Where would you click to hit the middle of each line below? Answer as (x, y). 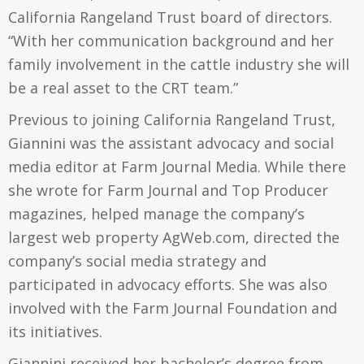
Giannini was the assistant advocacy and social (171, 143)
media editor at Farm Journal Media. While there (177, 167)
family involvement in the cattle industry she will (179, 64)
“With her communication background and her (171, 41)
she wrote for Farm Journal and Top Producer (168, 190)
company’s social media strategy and (137, 261)
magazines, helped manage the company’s (156, 214)
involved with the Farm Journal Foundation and (173, 308)
